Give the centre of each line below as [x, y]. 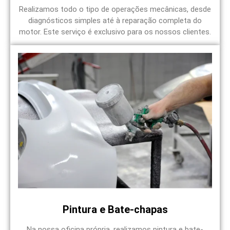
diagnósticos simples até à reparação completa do [115, 20]
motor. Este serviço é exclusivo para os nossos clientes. [115, 32]
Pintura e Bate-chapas [115, 210]
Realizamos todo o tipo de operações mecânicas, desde [115, 9]
